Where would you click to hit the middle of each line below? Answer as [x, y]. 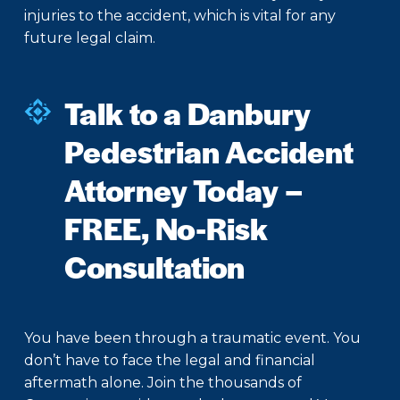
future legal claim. [90, 38]
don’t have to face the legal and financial [170, 361]
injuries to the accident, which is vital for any [180, 16]
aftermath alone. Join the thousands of [163, 383]
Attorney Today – [183, 190]
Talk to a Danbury [187, 113]
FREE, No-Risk [166, 228]
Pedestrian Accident [209, 151]
